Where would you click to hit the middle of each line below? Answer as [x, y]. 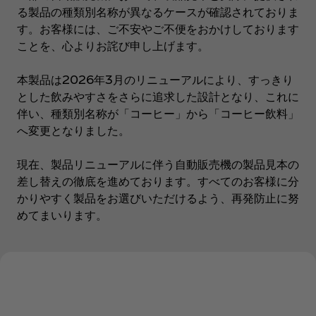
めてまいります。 [62, 214]
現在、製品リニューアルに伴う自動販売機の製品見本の [158, 164]
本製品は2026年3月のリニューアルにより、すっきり [155, 79]
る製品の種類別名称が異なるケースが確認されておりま [158, 11]
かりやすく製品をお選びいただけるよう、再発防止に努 [158, 197]
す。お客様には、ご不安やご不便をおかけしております [158, 28]
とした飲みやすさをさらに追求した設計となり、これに [158, 96]
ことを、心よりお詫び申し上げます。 [113, 45]
